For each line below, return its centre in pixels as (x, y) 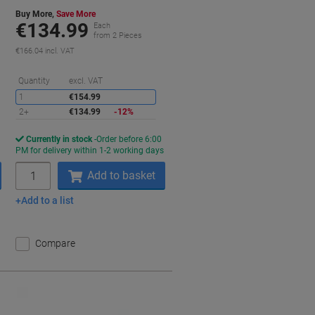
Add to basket (121, 175)
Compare (56, 243)
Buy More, (36, 14)
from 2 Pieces (118, 36)
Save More (76, 14)
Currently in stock (59, 139)
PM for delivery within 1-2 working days (90, 150)
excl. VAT (86, 81)
